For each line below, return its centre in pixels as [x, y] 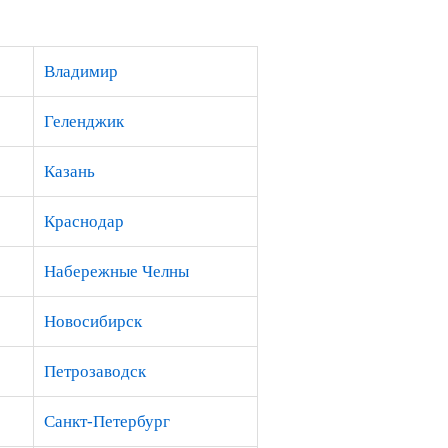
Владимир [81, 71]
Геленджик [84, 121]
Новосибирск [93, 321]
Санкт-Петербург [107, 421]
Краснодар [84, 221]
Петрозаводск [95, 371]
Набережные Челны [116, 271]
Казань [69, 171]
